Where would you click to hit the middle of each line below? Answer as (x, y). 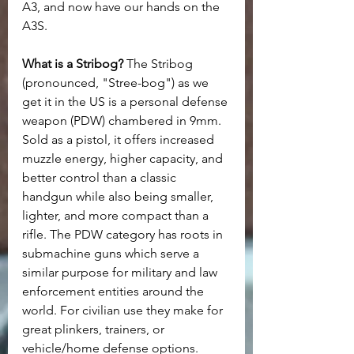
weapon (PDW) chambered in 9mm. (123, 121)
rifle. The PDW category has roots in (124, 235)
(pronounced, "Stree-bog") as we (117, 83)
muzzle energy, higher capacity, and (124, 159)
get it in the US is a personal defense (126, 102)
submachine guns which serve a (112, 254)
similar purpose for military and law (121, 273)
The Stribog (160, 64)
